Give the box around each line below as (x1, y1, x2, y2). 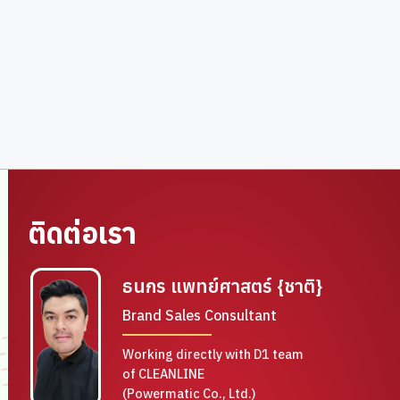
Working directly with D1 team (122, 346, 304, 362)
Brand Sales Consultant (122, 306, 278, 324)
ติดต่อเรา (29, 214, 137, 252)
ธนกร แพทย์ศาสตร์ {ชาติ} (122, 274, 323, 298)
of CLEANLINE (122, 365, 205, 382)
